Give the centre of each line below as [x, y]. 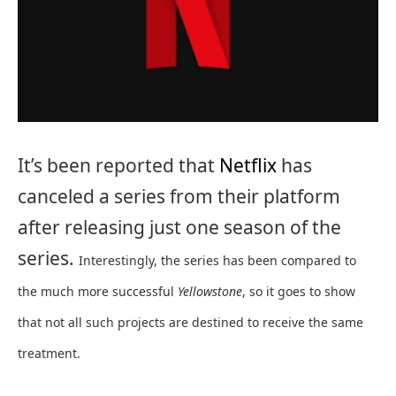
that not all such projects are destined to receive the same [190, 322]
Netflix [248, 165]
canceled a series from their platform [179, 196]
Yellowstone [210, 291]
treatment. [49, 353]
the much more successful [98, 291]
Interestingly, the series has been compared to [217, 260]
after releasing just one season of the [179, 227]
